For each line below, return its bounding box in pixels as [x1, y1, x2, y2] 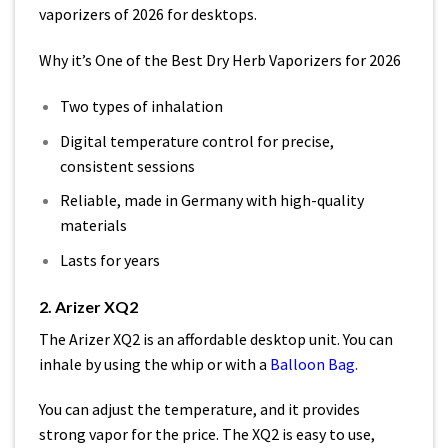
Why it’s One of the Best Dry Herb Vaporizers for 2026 [39, 50, 401, 71]
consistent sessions [59, 155, 195, 176]
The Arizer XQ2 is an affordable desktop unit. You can [39, 328, 393, 349]
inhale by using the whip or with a [39, 353, 270, 374]
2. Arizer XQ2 [39, 296, 138, 316]
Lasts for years [59, 249, 160, 270]
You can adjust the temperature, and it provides [39, 399, 360, 420]
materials [59, 215, 127, 236]
